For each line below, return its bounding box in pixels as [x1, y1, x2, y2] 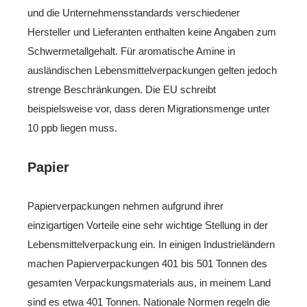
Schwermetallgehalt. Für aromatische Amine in [27, 45, 235, 57]
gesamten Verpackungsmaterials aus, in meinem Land [27, 276, 271, 288]
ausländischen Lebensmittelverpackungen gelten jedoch [27, 64, 277, 76]
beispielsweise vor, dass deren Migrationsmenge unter [27, 102, 270, 114]
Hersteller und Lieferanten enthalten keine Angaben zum [27, 25, 276, 38]
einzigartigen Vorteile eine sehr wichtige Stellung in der [27, 219, 268, 231]
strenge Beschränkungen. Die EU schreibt [27, 83, 216, 95]
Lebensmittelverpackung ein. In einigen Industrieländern [27, 238, 275, 250]
